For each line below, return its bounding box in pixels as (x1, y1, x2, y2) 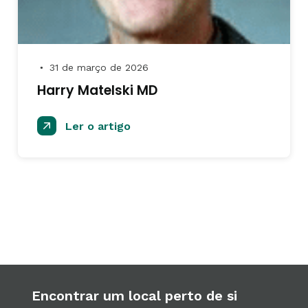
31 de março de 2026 (46, 62, 148, 73)
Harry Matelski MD (37, 81, 157, 100)
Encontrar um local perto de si (31, 287, 237, 304)
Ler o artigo (62, 120, 131, 133)
